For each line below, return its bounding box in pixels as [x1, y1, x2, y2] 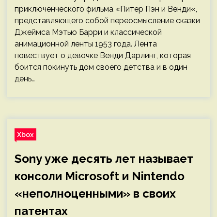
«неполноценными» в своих [15, 186, 176, 201]
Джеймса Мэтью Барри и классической [15, 28, 162, 37]
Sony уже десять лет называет [15, 152, 193, 166]
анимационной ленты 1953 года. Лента [15, 39, 157, 48]
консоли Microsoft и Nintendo [15, 169, 185, 183]
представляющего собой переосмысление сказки [15, 16, 200, 25]
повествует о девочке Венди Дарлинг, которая [15, 51, 191, 60]
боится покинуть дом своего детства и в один [15, 62, 187, 72]
